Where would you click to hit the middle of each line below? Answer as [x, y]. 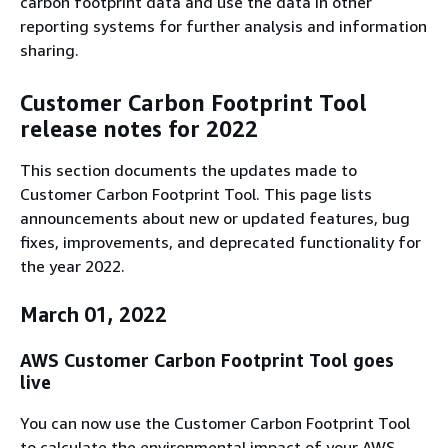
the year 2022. [72, 266]
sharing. [49, 50]
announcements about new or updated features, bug [215, 218]
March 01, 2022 [93, 315]
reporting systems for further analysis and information [223, 26]
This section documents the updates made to [188, 170]
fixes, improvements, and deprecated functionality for [220, 242]
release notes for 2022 [139, 128]
